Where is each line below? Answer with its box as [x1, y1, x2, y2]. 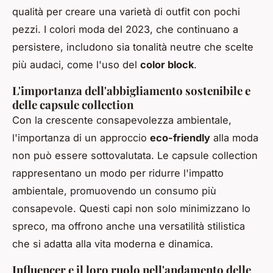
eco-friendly [150, 132, 210, 144]
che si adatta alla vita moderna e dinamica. [12, 238, 213, 250]
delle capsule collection [12, 97, 133, 113]
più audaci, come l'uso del [12, 58, 140, 71]
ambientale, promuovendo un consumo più [12, 185, 216, 197]
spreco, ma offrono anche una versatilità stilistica [12, 220, 245, 233]
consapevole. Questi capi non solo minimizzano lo [12, 202, 250, 215]
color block [140, 58, 194, 71]
